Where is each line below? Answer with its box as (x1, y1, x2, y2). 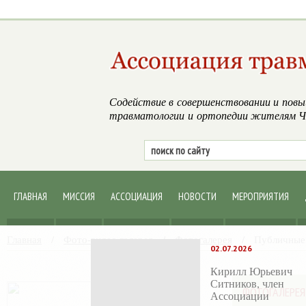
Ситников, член (210, 276, 284, 290)
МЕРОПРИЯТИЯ (232, 190, 289, 203)
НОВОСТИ (178, 190, 217, 203)
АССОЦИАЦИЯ (111, 190, 163, 203)
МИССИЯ (63, 190, 95, 203)
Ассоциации (210, 288, 269, 303)
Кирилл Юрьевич (210, 264, 292, 278)
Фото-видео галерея (64, 232, 153, 246)
